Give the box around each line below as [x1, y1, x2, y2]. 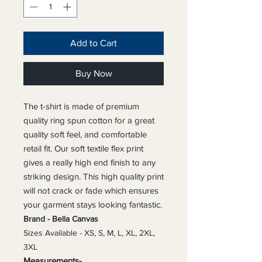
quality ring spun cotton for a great [23, 115, 154, 125]
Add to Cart [70, 38, 117, 48]
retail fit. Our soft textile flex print [23, 143, 143, 153]
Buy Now [75, 68, 112, 78]
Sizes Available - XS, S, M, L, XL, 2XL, [23, 228, 155, 237]
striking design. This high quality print [23, 171, 164, 181]
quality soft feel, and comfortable [23, 129, 147, 139]
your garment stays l [23, 199, 100, 209]
